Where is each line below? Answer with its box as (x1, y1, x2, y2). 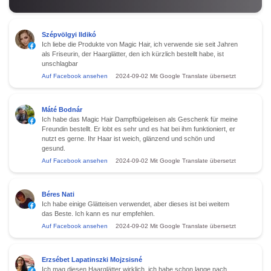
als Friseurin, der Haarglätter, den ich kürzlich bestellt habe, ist (42, 50, 224, 57)
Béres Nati (42, 190, 74, 198)
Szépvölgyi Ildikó (42, 30, 96, 38)
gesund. (42, 144, 65, 152)
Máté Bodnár (42, 105, 82, 113)
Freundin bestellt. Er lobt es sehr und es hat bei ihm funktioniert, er (42, 125, 235, 132)
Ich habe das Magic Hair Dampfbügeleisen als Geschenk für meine (42, 115, 238, 123)
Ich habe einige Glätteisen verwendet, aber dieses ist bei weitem (42, 200, 229, 207)
